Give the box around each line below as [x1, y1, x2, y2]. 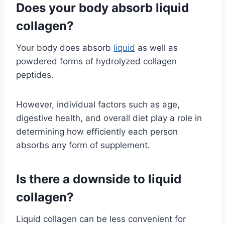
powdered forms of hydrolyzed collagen [16, 56, 177, 67]
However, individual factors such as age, [16, 99, 180, 110]
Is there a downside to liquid [16, 172, 181, 187]
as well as [135, 43, 178, 53]
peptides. [16, 70, 54, 80]
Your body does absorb [16, 43, 114, 53]
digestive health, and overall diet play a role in [16, 113, 202, 124]
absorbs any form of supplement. [16, 140, 150, 151]
